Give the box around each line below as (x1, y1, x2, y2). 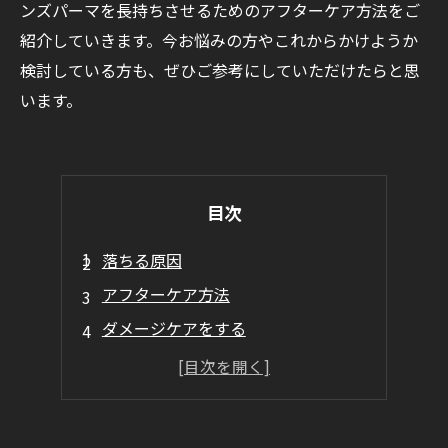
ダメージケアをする (101, 316, 246, 340)
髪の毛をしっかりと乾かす (101, 350, 294, 374)
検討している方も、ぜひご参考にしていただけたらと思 (20, 58, 420, 82)
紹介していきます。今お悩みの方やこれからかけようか (20, 28, 418, 52)
